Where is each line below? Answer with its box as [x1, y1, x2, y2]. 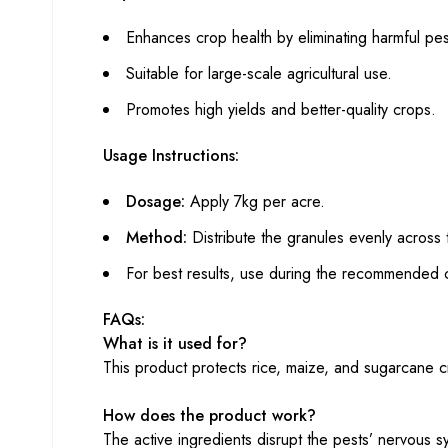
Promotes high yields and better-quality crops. [126, 98, 436, 121]
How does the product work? [103, 404, 316, 427]
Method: [126, 226, 187, 249]
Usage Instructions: [103, 144, 239, 167]
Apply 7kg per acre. [185, 190, 325, 213]
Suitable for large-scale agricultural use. [126, 62, 392, 85]
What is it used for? [103, 332, 247, 355]
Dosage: [126, 190, 185, 213]
